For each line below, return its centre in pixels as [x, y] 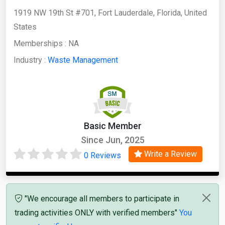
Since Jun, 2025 [113, 140]
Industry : [31, 60]
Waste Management [83, 60]
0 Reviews [102, 155]
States [25, 27]
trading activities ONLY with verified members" [97, 212]
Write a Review [170, 154]
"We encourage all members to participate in [101, 198]
